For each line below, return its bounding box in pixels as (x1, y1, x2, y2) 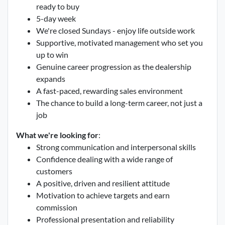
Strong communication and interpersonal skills (36, 142, 196, 152)
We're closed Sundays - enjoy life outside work (36, 26, 195, 35)
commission (36, 202, 77, 212)
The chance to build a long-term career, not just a (36, 98, 202, 107)
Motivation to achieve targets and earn (36, 190, 170, 200)
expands (36, 74, 65, 83)
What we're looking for (16, 130, 98, 140)
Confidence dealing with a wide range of (36, 154, 173, 164)
